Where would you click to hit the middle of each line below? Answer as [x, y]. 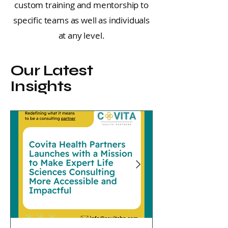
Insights [41, 86]
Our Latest [52, 70]
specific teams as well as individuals [81, 20]
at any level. [81, 35]
